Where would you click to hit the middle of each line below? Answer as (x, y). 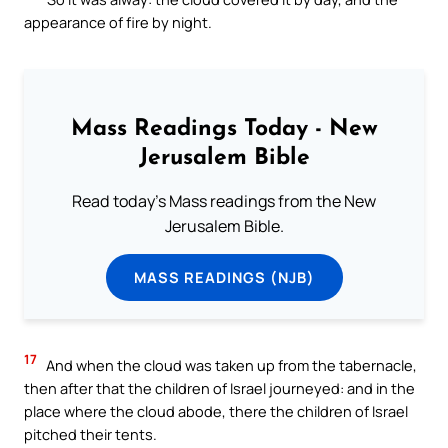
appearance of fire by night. (118, 21)
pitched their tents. (90, 433)
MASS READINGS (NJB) (224, 277)
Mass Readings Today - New (224, 130)
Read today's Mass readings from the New (224, 201)
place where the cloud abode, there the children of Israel (216, 410)
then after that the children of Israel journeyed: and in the (219, 387)
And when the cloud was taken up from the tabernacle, (230, 364)
